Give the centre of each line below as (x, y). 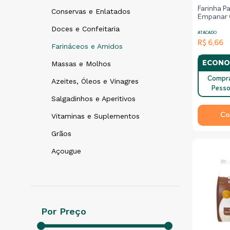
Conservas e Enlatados (91, 11)
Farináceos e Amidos (87, 46)
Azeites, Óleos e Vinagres (95, 81)
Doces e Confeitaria (85, 29)
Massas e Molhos (81, 64)
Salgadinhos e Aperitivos (93, 99)
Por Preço (64, 211)
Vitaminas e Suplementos (95, 116)
